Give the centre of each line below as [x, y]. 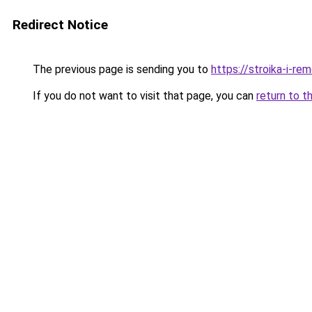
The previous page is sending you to [120, 69]
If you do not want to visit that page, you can [143, 96]
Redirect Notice [60, 25]
